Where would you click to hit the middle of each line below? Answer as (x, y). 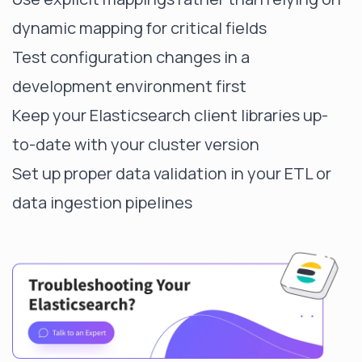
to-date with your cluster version (136, 144)
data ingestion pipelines (102, 202)
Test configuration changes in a (131, 57)
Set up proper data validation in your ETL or (172, 173)
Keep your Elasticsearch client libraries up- (170, 115)
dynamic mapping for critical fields (139, 28)
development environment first (129, 86)
